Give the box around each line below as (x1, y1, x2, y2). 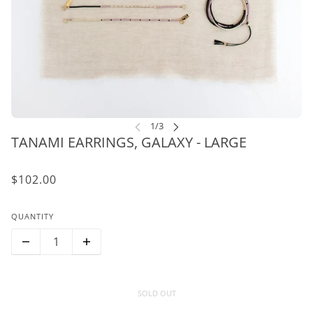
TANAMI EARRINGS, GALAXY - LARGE (11, 133, 247, 152)
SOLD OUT (137, 287, 176, 298)
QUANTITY (11, 211, 54, 222)
